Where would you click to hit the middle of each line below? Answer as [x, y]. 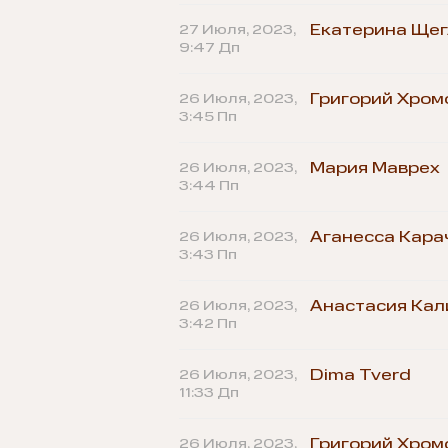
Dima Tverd [360, 375]
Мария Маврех [374, 168]
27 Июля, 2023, [237, 29]
